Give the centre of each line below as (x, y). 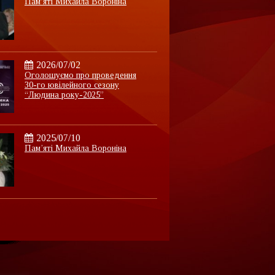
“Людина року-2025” (64, 95)
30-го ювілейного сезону (72, 85)
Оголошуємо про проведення (80, 75)
